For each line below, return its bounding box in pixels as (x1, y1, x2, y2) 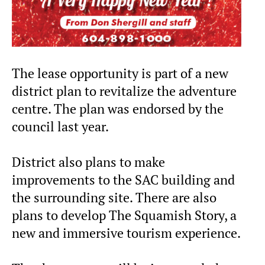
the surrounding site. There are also (12, 189, 216, 206)
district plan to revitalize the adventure (12, 83, 237, 100)
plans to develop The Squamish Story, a (12, 207, 237, 224)
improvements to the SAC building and (12, 172, 235, 189)
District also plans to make (12, 154, 165, 171)
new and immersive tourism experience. (12, 225, 241, 242)
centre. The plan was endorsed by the (12, 101, 224, 118)
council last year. (12, 118, 109, 135)
